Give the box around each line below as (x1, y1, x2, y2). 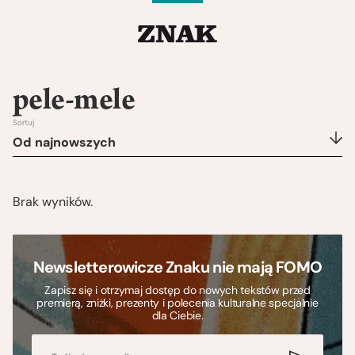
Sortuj (13, 117, 34, 128)
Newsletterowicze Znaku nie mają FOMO (32, 257, 323, 278)
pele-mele (13, 87, 135, 120)
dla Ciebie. (151, 308, 204, 323)
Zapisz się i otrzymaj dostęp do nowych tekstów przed (44, 283, 311, 298)
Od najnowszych (13, 134, 116, 151)
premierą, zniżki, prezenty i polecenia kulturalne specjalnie (36, 296, 319, 311)
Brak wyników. (13, 193, 93, 211)
